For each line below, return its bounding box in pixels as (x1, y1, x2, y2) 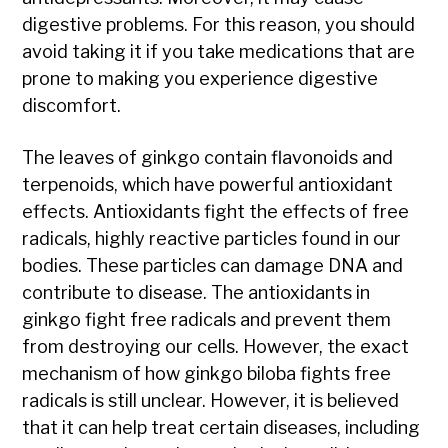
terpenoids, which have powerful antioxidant (22, 174, 394, 196)
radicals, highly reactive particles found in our (22, 228, 402, 250)
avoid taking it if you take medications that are (22, 41, 416, 63)
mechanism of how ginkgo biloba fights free (22, 363, 392, 385)
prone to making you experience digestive (22, 68, 379, 90)
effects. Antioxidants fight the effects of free (22, 201, 410, 223)
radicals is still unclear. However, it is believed (22, 390, 400, 412)
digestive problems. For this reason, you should (22, 14, 416, 36)
